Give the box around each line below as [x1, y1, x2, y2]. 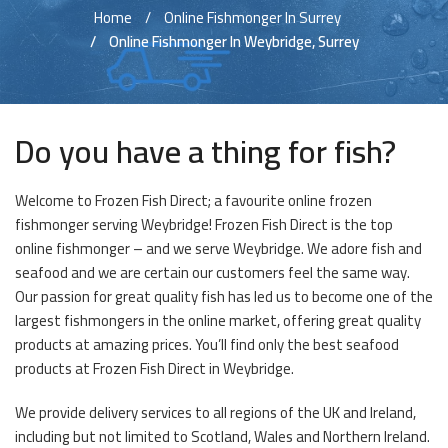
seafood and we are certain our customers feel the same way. [15, 258, 410, 287]
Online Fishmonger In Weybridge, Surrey [108, 27, 359, 56]
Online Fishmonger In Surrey [164, 3, 341, 32]
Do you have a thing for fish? [15, 121, 396, 181]
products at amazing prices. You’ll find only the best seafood [15, 330, 399, 359]
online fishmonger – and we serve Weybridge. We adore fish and [15, 234, 422, 263]
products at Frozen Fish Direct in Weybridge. [15, 354, 294, 383]
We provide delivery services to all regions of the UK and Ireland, [15, 398, 416, 427]
